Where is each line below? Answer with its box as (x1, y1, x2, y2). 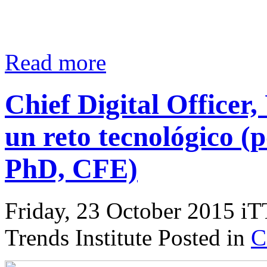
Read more (5, 49, 106, 75)
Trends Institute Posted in (5, 225, 251, 251)
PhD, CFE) (5, 153, 138, 185)
